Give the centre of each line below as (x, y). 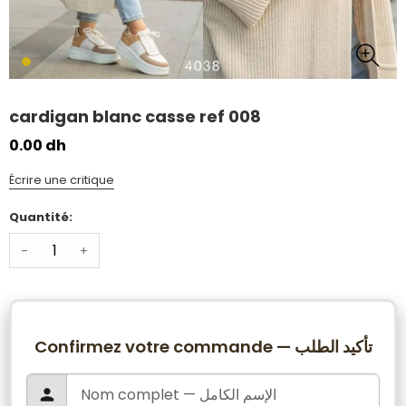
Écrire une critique (62, 180)
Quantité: (41, 217)
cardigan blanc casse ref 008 (135, 116)
